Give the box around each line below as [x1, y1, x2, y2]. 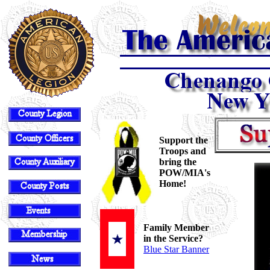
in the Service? [143, 233, 203, 243]
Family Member [143, 222, 209, 233]
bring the [159, 157, 196, 167]
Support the [159, 135, 208, 145]
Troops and [159, 146, 206, 156]
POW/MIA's [159, 168, 210, 178]
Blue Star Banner [143, 244, 209, 254]
